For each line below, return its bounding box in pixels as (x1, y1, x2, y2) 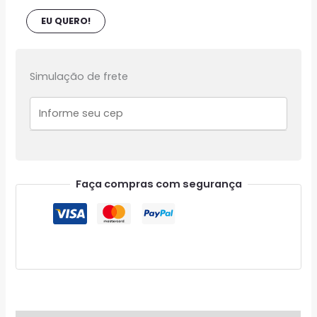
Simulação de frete (30, 69, 129, 84)
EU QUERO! (41, 14, 91, 27)
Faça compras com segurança (75, 176, 242, 191)
